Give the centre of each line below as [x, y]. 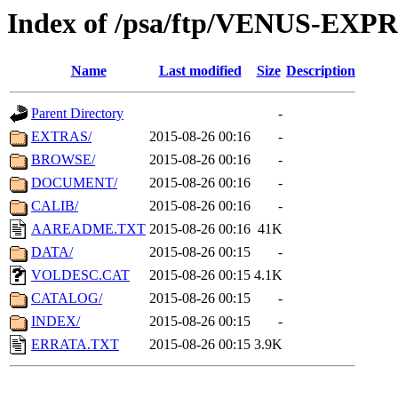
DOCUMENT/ [74, 183]
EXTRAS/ [61, 137]
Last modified [200, 71]
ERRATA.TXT [75, 345]
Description [321, 71]
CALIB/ [55, 206]
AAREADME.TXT [88, 229]
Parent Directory [77, 114]
